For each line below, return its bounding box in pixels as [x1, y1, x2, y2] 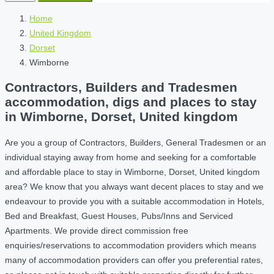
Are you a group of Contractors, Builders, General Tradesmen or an [5, 137, 266, 147]
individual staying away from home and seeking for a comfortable [5, 152, 256, 162]
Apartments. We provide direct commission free [5, 225, 188, 235]
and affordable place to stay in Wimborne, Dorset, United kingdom [5, 166, 260, 177]
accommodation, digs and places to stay [5, 95, 257, 109]
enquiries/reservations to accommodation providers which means [5, 240, 256, 250]
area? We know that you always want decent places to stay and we [5, 181, 264, 191]
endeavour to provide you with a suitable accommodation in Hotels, [5, 196, 264, 206]
